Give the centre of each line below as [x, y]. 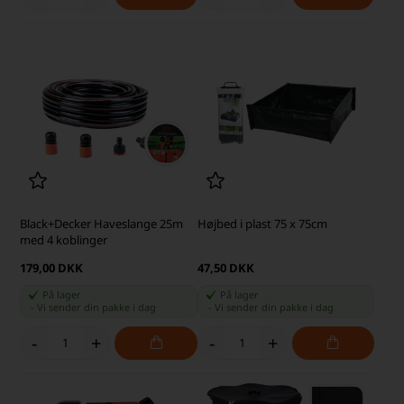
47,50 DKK [225, 267]
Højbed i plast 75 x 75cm [262, 223]
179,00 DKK [52, 267]
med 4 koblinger [64, 239]
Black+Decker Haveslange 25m [102, 223]
